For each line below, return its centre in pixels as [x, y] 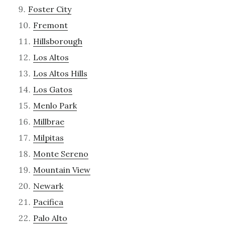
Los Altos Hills [60, 74]
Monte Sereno [61, 154]
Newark [48, 186]
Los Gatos [52, 90]
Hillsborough [58, 41]
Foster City [49, 9]
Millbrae [48, 122]
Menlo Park [55, 106]
